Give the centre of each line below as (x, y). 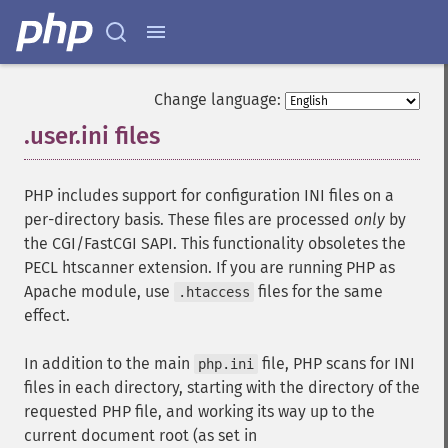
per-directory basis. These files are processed (189, 219)
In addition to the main (109, 363)
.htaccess (214, 292)
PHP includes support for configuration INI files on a (209, 195)
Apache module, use (99, 291)
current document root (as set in (140, 435)
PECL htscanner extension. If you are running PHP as (209, 267)
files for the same (318, 291)
